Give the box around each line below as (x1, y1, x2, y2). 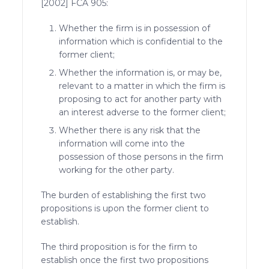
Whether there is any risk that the (59, 124, 201, 136)
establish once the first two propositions (41, 254, 209, 265)
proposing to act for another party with (59, 93, 222, 104)
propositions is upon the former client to (41, 202, 210, 214)
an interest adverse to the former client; (59, 106, 226, 118)
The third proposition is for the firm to (41, 241, 198, 252)
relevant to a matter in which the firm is (59, 80, 226, 91)
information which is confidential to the (59, 35, 223, 47)
